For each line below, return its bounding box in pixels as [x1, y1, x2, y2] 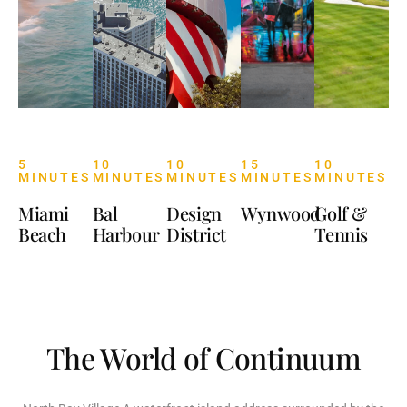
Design [166, 200, 222, 225]
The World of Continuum [46, 337, 361, 377]
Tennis [314, 221, 368, 246]
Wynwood [240, 200, 321, 225]
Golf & [314, 200, 367, 225]
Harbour [92, 221, 160, 246]
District [166, 221, 226, 246]
